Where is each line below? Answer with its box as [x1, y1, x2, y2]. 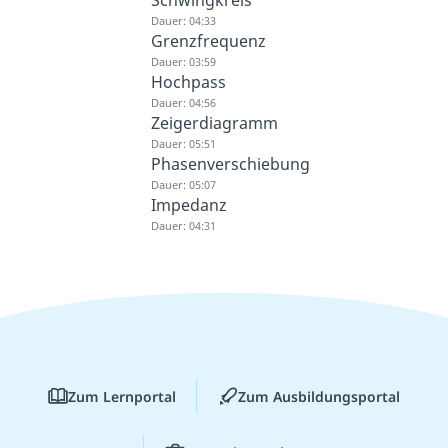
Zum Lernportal [68, 386, 176, 406]
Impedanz [150, 194, 227, 217]
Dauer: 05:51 [150, 136, 216, 152]
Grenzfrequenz [150, 30, 266, 53]
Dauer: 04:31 [150, 218, 216, 234]
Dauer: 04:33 [150, 13, 216, 29]
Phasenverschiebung [150, 153, 310, 176]
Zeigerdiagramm [150, 112, 278, 135]
